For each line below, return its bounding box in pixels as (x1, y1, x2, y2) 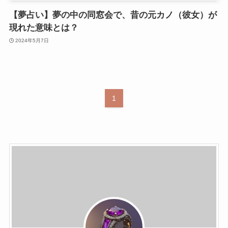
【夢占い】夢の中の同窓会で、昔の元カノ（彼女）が (9, 10, 217, 20)
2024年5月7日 (15, 37, 49, 43)
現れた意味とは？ (9, 23, 78, 33)
